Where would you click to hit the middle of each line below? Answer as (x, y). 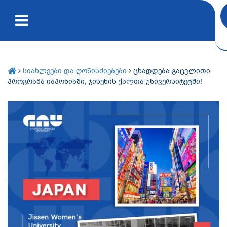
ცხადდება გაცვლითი (172, 71)
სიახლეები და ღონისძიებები (75, 71)
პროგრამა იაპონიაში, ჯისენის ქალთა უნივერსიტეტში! (105, 81)
